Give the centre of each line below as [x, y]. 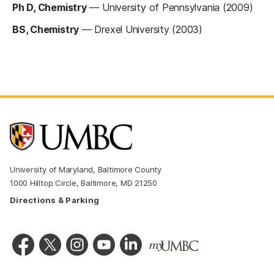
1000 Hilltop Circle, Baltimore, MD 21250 [84, 183]
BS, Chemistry [46, 30]
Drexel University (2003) [149, 30]
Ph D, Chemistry [50, 8]
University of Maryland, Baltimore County [86, 170]
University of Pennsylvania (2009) [177, 8]
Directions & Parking [55, 200]
